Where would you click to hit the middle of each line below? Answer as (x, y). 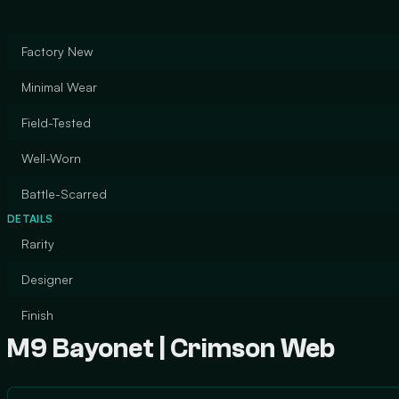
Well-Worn (51, 158)
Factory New (57, 51)
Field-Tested (56, 122)
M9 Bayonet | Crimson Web (171, 349)
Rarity (38, 244)
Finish (37, 315)
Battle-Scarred (64, 194)
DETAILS (30, 219)
